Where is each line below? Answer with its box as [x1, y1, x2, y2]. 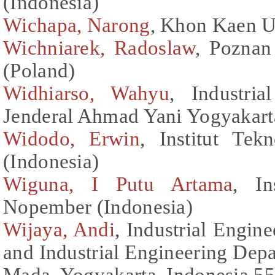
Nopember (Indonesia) [3, 195, 193, 218]
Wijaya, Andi [3, 218, 115, 241]
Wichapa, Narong [3, 14, 150, 36]
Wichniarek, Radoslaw [3, 36, 196, 59]
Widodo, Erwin [3, 127, 140, 150]
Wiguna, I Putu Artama [3, 172, 233, 195]
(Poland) [3, 59, 76, 82]
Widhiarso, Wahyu [3, 82, 169, 104]
